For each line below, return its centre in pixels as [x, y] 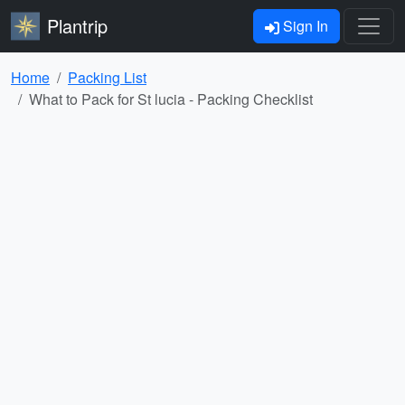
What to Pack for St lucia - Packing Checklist [171, 99]
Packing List [107, 77]
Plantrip [77, 26]
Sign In [304, 26]
